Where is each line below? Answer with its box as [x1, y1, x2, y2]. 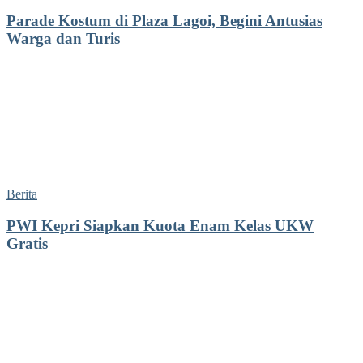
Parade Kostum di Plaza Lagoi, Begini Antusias [6, 11, 322, 29]
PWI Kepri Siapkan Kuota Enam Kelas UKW [6, 217, 314, 235]
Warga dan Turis [6, 29, 120, 47]
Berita [6, 187, 37, 202]
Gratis [6, 235, 48, 253]
